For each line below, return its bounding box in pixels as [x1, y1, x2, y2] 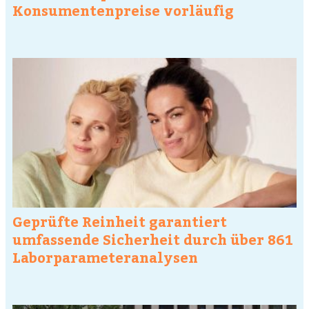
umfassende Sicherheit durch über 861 [12, 230, 293, 249]
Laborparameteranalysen [12, 248, 198, 267]
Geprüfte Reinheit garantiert [12, 212, 227, 231]
